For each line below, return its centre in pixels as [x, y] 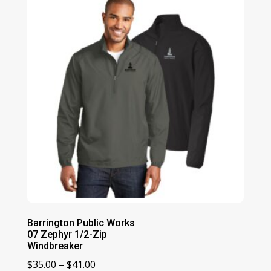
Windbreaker [55, 246]
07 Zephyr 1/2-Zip [67, 235]
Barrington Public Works [81, 223]
